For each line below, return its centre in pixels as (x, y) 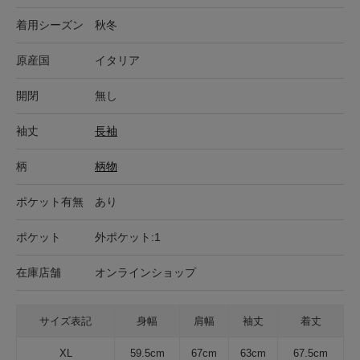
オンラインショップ (145, 272)
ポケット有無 (50, 201)
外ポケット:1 (128, 237)
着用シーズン (50, 25)
